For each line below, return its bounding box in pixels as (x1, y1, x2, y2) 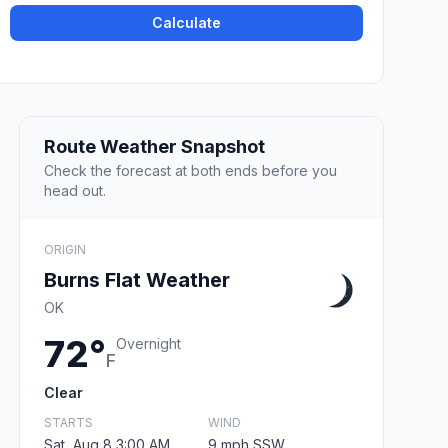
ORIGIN (44, 241, 86, 257)
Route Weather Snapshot (44, 135, 265, 157)
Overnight (116, 334, 181, 352)
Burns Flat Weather (44, 267, 230, 292)
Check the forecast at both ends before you (44, 161, 337, 179)
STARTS (44, 414, 93, 430)
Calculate (152, 14, 222, 32)
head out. (44, 181, 106, 199)
